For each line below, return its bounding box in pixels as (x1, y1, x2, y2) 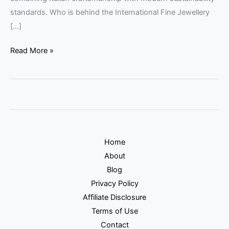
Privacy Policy (90, 178, 139, 188)
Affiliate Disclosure (83, 192, 146, 202)
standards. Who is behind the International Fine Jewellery (10, 7, 210, 17)
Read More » (10, 46, 54, 56)
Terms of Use (91, 206, 138, 216)
